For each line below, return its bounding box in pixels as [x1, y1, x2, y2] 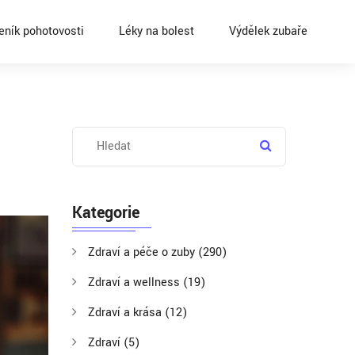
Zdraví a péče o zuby [88, 244, 198, 261]
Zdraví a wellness [88, 274, 183, 291]
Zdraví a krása [88, 304, 165, 321]
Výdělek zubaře [229, 23, 307, 40]
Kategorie [72, 201, 139, 224]
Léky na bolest [119, 23, 194, 40]
